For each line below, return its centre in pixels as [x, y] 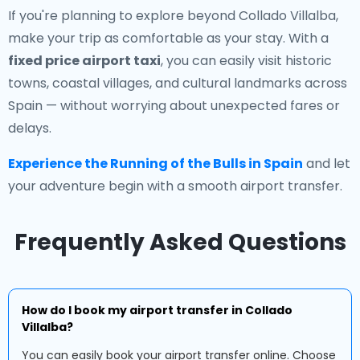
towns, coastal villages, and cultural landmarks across [178, 83]
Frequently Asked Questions [180, 242]
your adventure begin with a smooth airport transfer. [175, 186]
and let [327, 164]
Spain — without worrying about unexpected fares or [174, 106]
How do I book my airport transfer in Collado [157, 310]
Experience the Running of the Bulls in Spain [155, 164]
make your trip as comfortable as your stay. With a [168, 38]
